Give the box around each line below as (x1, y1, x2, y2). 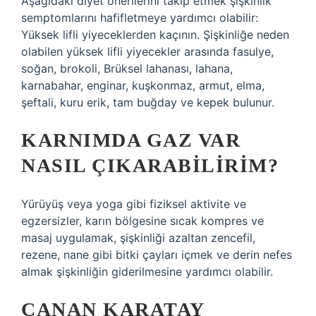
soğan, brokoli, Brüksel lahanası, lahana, (21, 61, 233, 75)
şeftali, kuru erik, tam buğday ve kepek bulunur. (21, 95, 274, 109)
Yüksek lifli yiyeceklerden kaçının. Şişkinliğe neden (21, 28, 289, 42)
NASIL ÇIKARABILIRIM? (21, 154, 279, 176)
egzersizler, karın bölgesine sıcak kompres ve (21, 214, 264, 228)
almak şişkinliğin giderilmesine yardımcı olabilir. (21, 265, 273, 279)
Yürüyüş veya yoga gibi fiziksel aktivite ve (21, 197, 246, 211)
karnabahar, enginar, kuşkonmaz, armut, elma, (21, 78, 265, 92)
